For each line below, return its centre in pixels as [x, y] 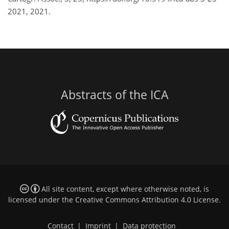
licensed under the [42, 200]
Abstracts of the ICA [114, 95]
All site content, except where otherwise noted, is [124, 189]
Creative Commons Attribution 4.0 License [147, 200]
